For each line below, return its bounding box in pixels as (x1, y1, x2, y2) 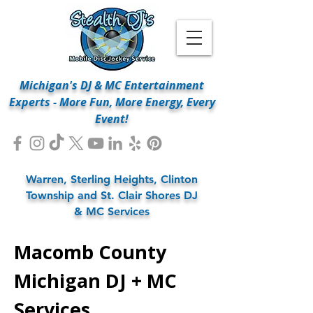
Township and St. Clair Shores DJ (26, 189, 198, 202)
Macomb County (14, 239, 166, 265)
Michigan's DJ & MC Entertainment (20, 78, 204, 93)
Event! (95, 111, 129, 126)
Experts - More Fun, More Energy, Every (8, 94, 215, 110)
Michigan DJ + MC (14, 268, 177, 293)
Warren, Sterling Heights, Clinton (26, 173, 198, 186)
